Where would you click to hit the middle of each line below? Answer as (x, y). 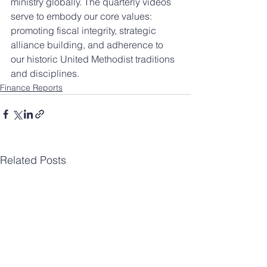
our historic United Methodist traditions (94, 59)
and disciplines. (45, 73)
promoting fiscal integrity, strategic (85, 30)
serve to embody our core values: (83, 16)
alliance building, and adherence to (88, 44)
